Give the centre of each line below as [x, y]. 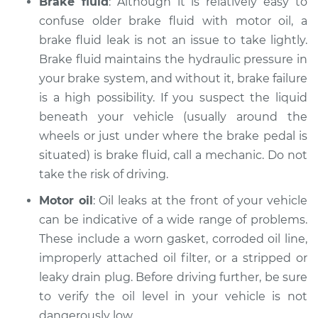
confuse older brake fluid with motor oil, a [173, 21]
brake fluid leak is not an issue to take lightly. [173, 40]
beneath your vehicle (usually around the [173, 117]
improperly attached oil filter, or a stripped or [173, 258]
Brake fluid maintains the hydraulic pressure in [173, 59]
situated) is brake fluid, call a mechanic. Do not [173, 155]
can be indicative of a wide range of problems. [173, 220]
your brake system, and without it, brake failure [173, 78]
